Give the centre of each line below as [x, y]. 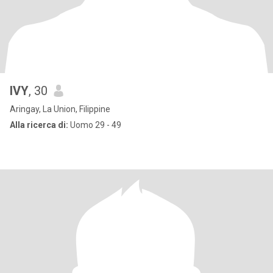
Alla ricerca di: [39, 125]
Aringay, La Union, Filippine [60, 109]
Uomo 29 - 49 [95, 125]
